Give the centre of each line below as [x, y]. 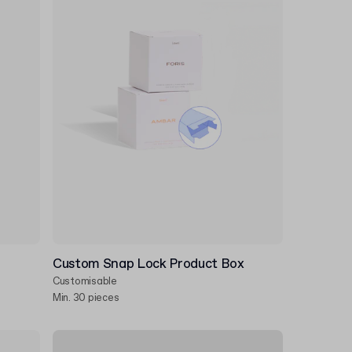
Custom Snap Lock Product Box [148, 264]
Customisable [85, 282]
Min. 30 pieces [86, 298]
